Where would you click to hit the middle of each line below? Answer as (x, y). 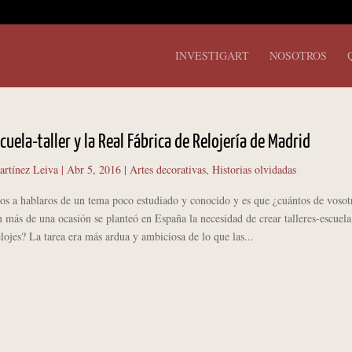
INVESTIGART (212, 55)
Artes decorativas (167, 169)
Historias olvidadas (254, 169)
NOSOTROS (298, 55)
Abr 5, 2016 (93, 169)
